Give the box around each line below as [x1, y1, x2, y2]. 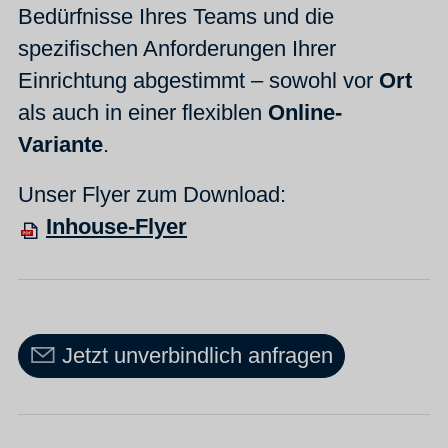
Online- [268, 100, 342, 126]
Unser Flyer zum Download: [18, 182, 286, 208]
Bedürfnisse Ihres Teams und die [18, 4, 334, 30]
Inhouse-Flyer [46, 214, 187, 240]
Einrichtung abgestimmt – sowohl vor [18, 68, 379, 94]
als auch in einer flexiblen [18, 100, 268, 126]
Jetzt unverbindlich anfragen [61, 343, 333, 369]
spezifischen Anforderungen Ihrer [18, 36, 336, 62]
